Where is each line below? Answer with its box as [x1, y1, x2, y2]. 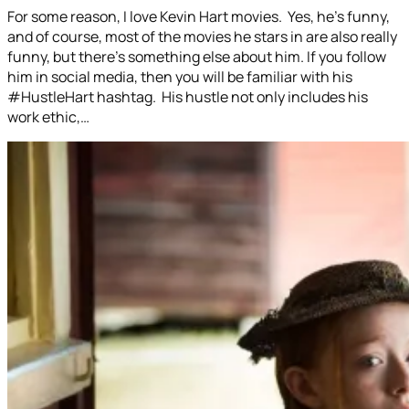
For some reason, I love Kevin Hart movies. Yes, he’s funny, [7, 5, 390, 26]
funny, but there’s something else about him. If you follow [7, 46, 386, 67]
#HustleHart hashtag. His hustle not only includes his [7, 86, 368, 107]
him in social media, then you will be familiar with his [7, 66, 352, 87]
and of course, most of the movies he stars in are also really [7, 26, 397, 47]
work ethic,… [7, 106, 89, 127]
